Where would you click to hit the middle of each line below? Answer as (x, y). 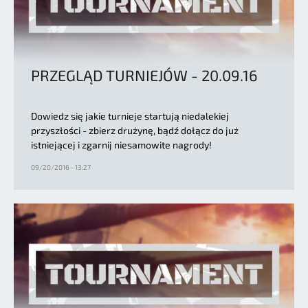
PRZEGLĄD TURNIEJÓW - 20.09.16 (144, 75)
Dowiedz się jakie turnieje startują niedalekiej (130, 115)
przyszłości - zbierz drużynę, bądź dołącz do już (135, 130)
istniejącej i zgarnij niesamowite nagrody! (121, 144)
